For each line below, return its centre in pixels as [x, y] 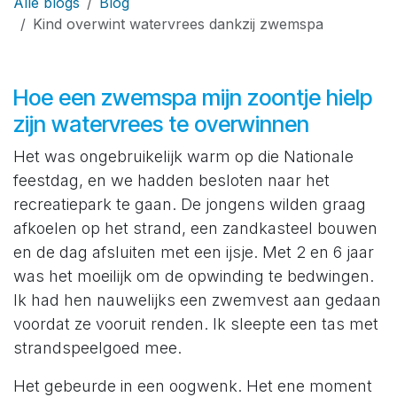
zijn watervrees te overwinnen [161, 125]
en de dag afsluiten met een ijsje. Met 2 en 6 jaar [194, 253]
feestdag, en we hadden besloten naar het [171, 181]
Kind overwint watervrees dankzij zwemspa [178, 24]
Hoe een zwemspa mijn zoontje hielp [193, 98]
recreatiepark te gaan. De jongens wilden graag [190, 205]
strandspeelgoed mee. [97, 348]
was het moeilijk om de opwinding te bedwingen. [194, 276]
